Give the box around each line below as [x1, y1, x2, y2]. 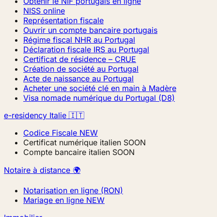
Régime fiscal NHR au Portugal [23, 35, 135, 45]
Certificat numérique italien [23, 138, 121, 147]
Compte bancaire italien [23, 147, 110, 157]
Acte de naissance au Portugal [23, 74, 134, 83]
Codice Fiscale [23, 128, 77, 138]
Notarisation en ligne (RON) [23, 186, 123, 195]
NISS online [23, 6, 65, 15]
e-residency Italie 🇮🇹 [4, 110, 84, 120]
